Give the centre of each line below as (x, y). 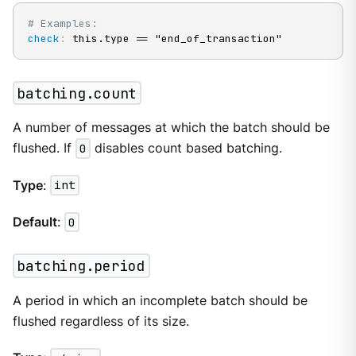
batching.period (81, 266)
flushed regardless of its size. (101, 322)
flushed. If (44, 149)
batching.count (77, 93)
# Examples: (62, 24)
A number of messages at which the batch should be (171, 128)
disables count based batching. (186, 149)
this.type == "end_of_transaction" (174, 39)
